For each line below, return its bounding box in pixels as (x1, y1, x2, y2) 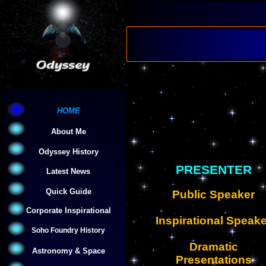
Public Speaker (172, 188, 255, 201)
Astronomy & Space (31, 246, 105, 256)
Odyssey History (38, 147, 99, 156)
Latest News (46, 167, 90, 176)
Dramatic (189, 240, 238, 253)
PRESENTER (175, 162, 252, 177)
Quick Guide (45, 187, 91, 196)
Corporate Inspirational (26, 206, 111, 216)
